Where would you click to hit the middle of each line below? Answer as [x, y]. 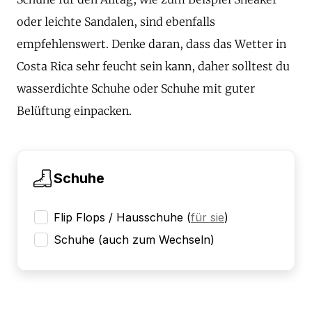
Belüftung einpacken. [74, 110]
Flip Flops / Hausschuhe [118, 217]
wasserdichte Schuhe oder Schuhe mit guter [136, 88]
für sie [208, 217]
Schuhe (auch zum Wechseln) [134, 239]
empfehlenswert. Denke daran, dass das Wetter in [151, 44]
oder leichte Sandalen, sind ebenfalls [116, 21]
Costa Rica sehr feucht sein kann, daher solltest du [153, 66]
